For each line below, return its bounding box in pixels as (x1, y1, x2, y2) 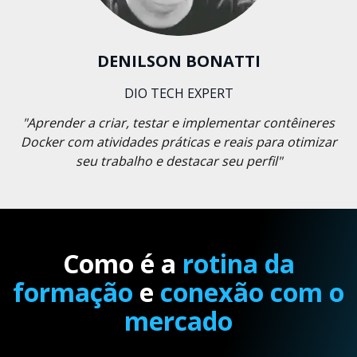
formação (13, 275, 139, 310)
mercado (124, 304, 233, 339)
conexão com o (160, 275, 344, 310)
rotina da (182, 246, 295, 281)
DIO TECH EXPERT (124, 84, 233, 102)
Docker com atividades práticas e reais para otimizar (20, 132, 337, 151)
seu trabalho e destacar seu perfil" (75, 151, 282, 170)
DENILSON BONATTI (96, 49, 261, 72)
